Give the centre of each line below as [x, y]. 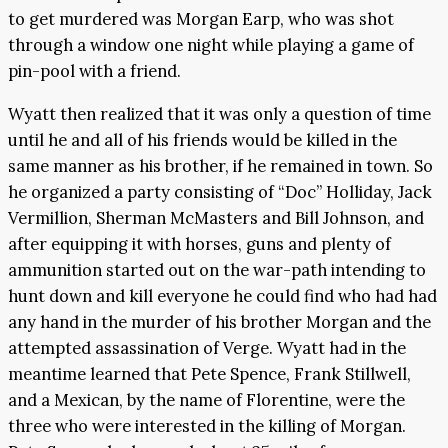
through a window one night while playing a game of [211, 45]
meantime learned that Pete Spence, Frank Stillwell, [209, 373]
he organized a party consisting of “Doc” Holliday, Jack [220, 191]
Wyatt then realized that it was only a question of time [219, 113]
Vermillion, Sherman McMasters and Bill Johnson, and [216, 217]
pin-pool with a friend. [94, 71]
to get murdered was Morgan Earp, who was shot [201, 19]
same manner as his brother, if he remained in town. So [220, 165]
